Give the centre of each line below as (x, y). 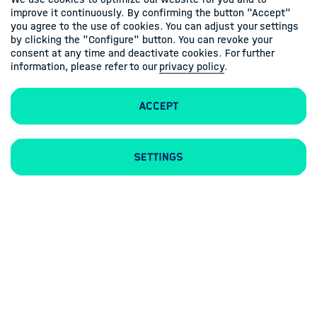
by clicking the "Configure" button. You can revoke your (141, 40)
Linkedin (188, 221)
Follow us (158, 189)
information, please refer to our (85, 67)
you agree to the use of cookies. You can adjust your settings (155, 26)
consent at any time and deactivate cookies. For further (142, 53)
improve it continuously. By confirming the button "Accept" (151, 13)
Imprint (112, 149)
